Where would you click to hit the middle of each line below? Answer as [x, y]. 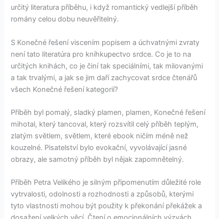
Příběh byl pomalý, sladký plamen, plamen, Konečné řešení [108, 112]
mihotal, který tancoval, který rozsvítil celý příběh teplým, [105, 124]
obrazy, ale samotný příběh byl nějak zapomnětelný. [98, 159]
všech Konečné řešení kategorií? [65, 89]
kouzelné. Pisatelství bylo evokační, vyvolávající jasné [99, 147]
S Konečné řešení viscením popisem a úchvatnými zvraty [105, 42]
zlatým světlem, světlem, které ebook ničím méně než [100, 136]
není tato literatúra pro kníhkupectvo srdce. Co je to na [101, 54]
